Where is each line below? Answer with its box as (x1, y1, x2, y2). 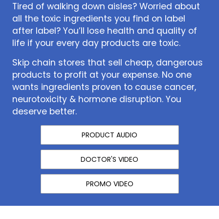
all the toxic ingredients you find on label (12, 13, 185, 25)
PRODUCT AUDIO (82, 130, 137, 140)
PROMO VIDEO (86, 179, 133, 189)
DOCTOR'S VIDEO (81, 154, 138, 165)
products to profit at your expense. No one (12, 69, 192, 81)
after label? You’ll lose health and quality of (12, 25, 197, 37)
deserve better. (12, 106, 77, 118)
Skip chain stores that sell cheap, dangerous (12, 57, 203, 69)
